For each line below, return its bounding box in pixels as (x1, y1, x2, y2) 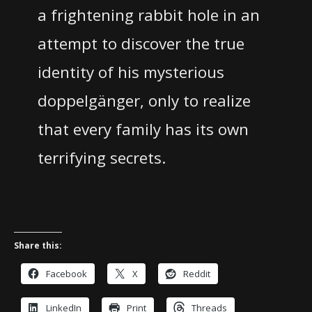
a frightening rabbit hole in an (37, 4, 260, 26)
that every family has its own (37, 118, 249, 141)
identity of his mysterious (37, 61, 224, 84)
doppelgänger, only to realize (37, 90, 251, 112)
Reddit (183, 267, 210, 280)
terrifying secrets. (37, 147, 166, 169)
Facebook (46, 267, 87, 280)
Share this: (14, 239, 62, 251)
